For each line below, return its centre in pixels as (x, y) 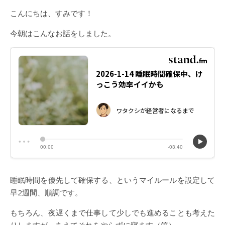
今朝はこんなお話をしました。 (63, 33)
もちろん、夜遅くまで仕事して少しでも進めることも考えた (113, 212)
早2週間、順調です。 (46, 192)
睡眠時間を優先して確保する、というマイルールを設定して (113, 180)
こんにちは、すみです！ (55, 13)
